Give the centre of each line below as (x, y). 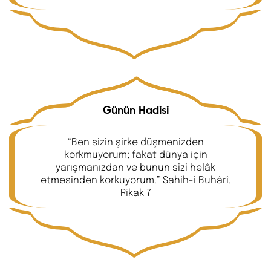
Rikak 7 (135, 192)
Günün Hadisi (135, 111)
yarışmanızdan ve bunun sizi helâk (135, 167)
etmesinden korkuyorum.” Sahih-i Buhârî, (135, 180)
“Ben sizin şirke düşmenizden (135, 142)
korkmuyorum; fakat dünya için (135, 154)
